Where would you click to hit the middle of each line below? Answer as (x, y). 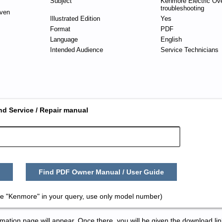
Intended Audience (76, 50)
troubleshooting (182, 8)
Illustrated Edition (75, 19)
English (171, 39)
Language (64, 39)
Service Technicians (189, 50)
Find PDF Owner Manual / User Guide (102, 172)
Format (60, 29)
